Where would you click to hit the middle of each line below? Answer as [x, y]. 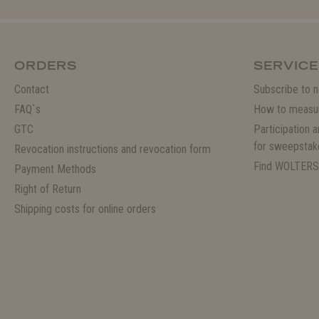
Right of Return [48, 189]
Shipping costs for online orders [85, 209]
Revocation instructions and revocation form [113, 150]
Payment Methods [55, 169]
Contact [32, 90]
